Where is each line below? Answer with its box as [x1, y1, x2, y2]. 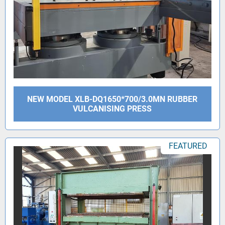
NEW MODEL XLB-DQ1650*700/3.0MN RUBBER [27, 94, 198, 104]
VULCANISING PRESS [73, 104, 152, 114]
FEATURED [168, 141, 207, 151]
